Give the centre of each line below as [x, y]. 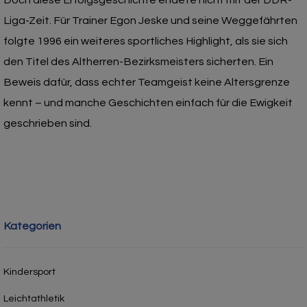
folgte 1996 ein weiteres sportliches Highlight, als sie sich [146, 41]
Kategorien [32, 226]
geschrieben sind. [48, 123]
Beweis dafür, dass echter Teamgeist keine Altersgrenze [147, 82]
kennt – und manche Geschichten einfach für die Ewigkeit [148, 102]
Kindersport [29, 271]
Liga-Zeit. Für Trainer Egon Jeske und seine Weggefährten [150, 20]
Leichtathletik [34, 298]
